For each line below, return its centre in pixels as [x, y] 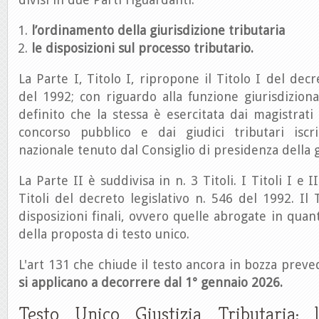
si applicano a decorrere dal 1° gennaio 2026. [152, 282]
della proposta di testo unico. [106, 234]
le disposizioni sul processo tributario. [144, 48]
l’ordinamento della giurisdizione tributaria [160, 30]
